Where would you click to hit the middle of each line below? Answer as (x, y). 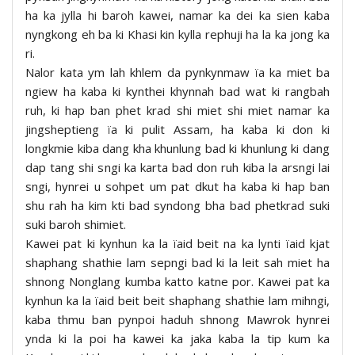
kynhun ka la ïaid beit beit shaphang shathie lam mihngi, (177, 300)
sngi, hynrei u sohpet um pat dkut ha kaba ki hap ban (177, 186)
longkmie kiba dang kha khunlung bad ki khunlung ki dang (177, 148)
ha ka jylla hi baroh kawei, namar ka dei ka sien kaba (177, 15)
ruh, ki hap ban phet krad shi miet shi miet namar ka (177, 110)
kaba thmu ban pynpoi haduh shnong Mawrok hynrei (177, 319)
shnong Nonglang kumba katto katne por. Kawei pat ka (177, 281)
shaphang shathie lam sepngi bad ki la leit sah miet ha (177, 262)
